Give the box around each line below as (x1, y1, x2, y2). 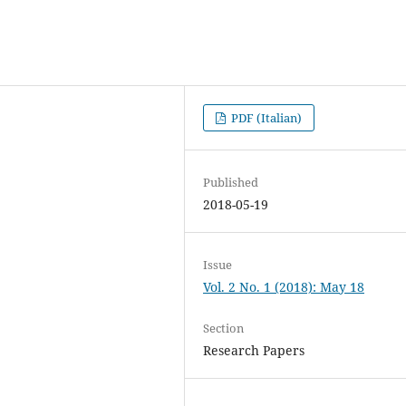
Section (203, 319, 245, 336)
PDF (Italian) (228, 109, 303, 126)
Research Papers (203, 341, 305, 359)
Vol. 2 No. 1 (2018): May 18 (203, 277, 365, 295)
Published (203, 173, 259, 190)
